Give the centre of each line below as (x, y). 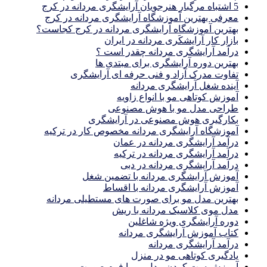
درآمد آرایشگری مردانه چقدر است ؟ (167, 52)
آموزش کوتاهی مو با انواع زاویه (178, 97)
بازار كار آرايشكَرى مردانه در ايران (171, 41)
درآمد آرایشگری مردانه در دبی (179, 165)
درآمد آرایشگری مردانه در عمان (176, 142)
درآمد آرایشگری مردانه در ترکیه (176, 154)
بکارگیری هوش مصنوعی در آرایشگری (163, 120)
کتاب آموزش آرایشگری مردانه (178, 233)
